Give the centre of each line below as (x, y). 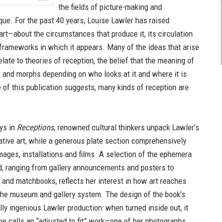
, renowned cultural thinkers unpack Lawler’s (127, 127)
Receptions (35, 127)
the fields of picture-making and (110, 7)
